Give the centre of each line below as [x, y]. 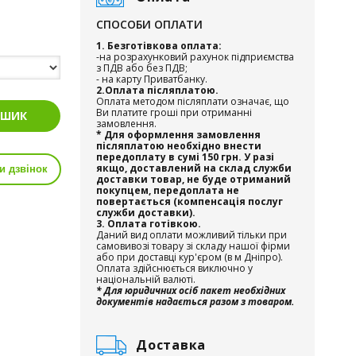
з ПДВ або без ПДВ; [142, 68]
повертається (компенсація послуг [190, 201]
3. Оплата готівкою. [149, 224]
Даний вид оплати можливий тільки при [192, 235]
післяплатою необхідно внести [179, 146]
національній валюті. [146, 279]
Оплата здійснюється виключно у [174, 268]
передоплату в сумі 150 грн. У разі [185, 157]
